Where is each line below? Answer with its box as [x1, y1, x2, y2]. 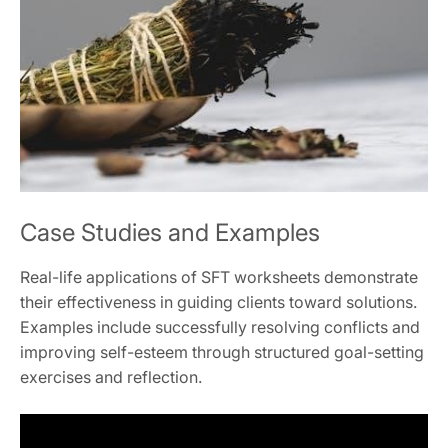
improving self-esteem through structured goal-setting [20, 342, 424, 363]
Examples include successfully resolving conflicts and [20, 317, 420, 338]
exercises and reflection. [20, 367, 202, 388]
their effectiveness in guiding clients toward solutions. [20, 292, 417, 313]
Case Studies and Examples [20, 218, 320, 248]
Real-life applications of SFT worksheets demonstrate [20, 267, 418, 288]
